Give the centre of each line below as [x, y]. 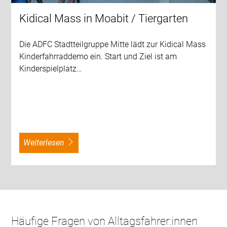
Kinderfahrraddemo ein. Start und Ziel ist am [98, 57]
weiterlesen [48, 143]
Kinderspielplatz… [51, 69]
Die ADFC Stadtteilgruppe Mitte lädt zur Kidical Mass [113, 45]
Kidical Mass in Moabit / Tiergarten [104, 19]
